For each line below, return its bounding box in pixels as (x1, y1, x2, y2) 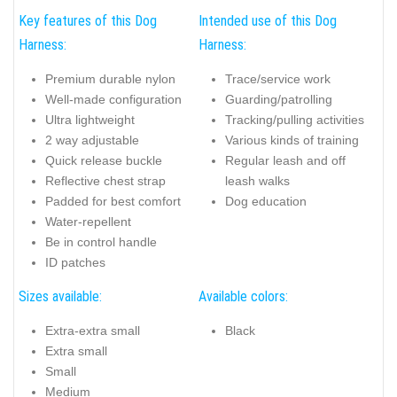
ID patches (45, 254, 105, 269)
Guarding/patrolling (225, 91, 332, 106)
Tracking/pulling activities (225, 112, 364, 127)
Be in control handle (45, 234, 157, 249)
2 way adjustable (45, 132, 139, 147)
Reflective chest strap (45, 173, 166, 188)
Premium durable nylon (45, 71, 175, 86)
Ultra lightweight (45, 112, 135, 127)
